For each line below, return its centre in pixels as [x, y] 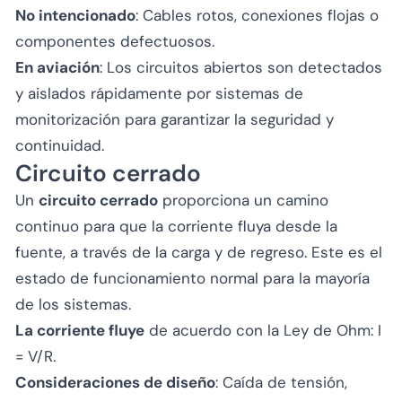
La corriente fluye [80, 330]
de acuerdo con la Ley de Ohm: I [263, 330]
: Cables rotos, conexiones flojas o [257, 15]
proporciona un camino [243, 200]
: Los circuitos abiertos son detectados [241, 67]
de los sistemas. [73, 304]
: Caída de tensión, [281, 382]
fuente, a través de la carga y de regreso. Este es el [199, 252]
